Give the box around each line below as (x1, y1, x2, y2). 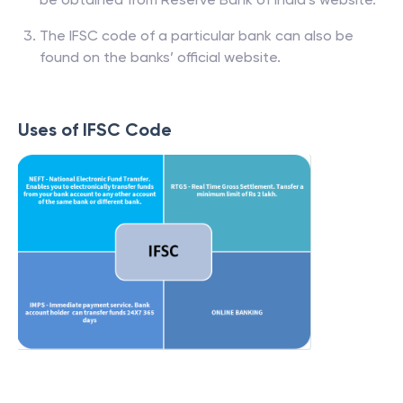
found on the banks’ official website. (40, 49, 281, 66)
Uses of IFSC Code (18, 119, 172, 140)
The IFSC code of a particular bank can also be (40, 27, 354, 44)
